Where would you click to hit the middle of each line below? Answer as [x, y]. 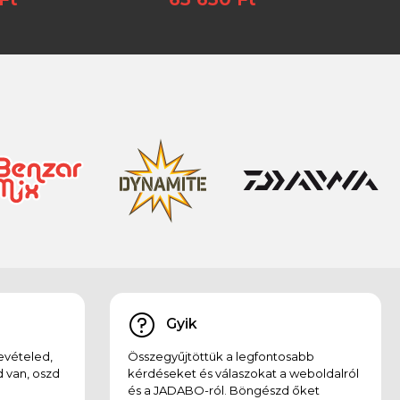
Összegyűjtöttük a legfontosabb [221, 356]
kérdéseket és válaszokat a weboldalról [243, 373]
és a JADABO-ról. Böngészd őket [223, 390]
